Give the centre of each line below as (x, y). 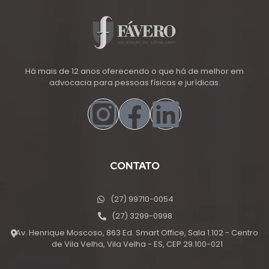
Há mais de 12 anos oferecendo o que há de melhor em (134, 71)
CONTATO (134, 166)
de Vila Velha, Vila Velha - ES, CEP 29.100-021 (137, 244)
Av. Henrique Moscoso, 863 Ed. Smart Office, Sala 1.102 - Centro (137, 233)
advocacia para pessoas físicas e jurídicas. (134, 82)
